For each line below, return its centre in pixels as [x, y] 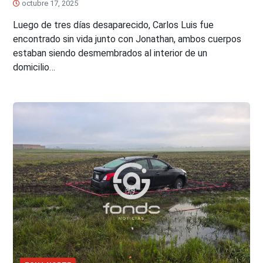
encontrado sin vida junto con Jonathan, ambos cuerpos [127, 39]
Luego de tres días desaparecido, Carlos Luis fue [114, 25]
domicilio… [34, 68]
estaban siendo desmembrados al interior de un [110, 53]
